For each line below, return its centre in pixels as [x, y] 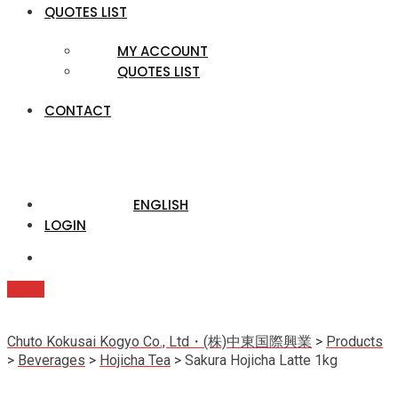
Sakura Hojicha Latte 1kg [261, 360]
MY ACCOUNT [163, 51]
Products [354, 342]
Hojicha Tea [135, 360]
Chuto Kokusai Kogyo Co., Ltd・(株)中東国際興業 [159, 342]
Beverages [52, 360]
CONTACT [78, 111]
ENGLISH [161, 205]
